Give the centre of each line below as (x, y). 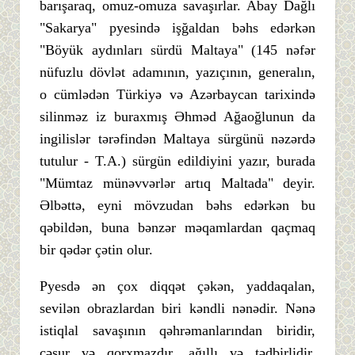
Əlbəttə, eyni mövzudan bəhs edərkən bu (177, 205)
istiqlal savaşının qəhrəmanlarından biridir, (177, 330)
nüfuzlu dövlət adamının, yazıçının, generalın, (177, 72)
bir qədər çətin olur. (96, 249)
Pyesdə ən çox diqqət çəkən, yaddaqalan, (177, 286)
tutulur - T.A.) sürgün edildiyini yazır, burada (177, 160)
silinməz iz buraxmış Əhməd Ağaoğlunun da (177, 116)
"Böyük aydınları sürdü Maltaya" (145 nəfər (177, 50)
